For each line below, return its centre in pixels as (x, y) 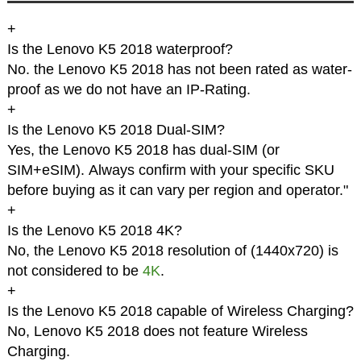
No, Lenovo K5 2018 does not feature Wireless (157, 332)
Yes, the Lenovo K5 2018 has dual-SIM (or (143, 150)
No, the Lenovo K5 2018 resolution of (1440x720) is (172, 251)
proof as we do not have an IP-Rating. (129, 90)
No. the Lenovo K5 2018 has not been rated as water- (179, 70)
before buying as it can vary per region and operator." (177, 191)
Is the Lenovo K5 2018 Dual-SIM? (116, 130)
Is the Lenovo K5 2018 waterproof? (120, 50)
